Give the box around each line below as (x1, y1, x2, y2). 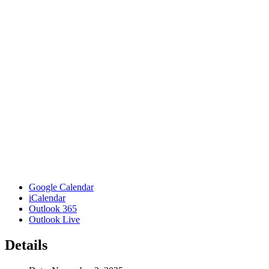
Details (5, 237, 47, 253)
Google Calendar (29, 181, 94, 192)
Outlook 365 (29, 203, 77, 214)
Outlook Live (29, 214, 80, 225)
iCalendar (29, 192, 65, 203)
